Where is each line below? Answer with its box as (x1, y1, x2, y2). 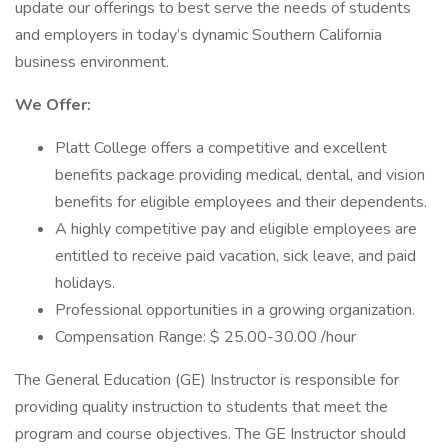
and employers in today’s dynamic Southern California (15, 24, 382, 46)
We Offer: (15, 94, 91, 116)
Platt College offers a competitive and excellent (55, 137, 387, 159)
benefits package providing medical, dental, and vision (55, 164, 425, 186)
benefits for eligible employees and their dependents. (55, 191, 427, 213)
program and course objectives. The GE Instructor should (15, 423, 406, 445)
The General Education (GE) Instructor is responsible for (15, 369, 399, 391)
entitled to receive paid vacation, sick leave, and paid (55, 245, 416, 267)
